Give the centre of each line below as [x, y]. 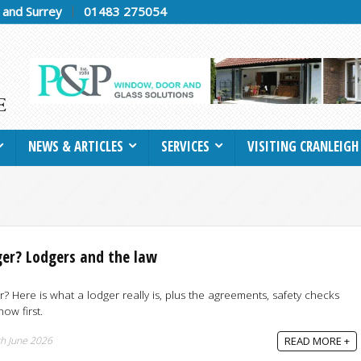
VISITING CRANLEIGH [303, 146]
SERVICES [185, 146]
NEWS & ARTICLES [76, 146]
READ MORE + [317, 340]
